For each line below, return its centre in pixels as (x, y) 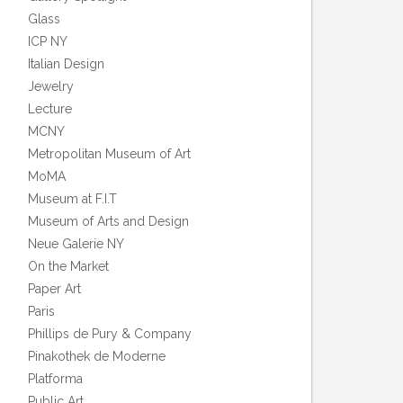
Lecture (50, 109)
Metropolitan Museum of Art (109, 154)
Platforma (55, 379)
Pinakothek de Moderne (97, 356)
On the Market (68, 266)
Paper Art (54, 289)
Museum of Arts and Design (108, 221)
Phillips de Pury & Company (110, 334)
